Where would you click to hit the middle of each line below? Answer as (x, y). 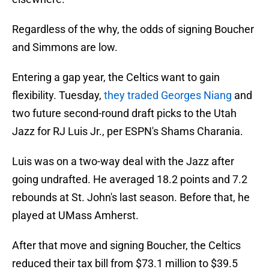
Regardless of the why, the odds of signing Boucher (133, 29)
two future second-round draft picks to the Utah (124, 113)
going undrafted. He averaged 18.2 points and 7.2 (130, 180)
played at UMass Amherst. (75, 216)
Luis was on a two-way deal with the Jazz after (123, 162)
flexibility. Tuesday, (58, 95)
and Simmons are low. (65, 47)
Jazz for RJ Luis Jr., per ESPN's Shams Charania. (128, 131)
